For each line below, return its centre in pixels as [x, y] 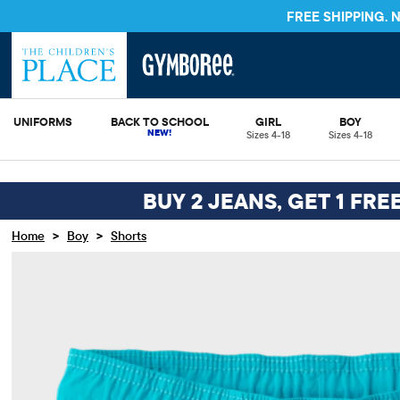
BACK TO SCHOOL [159, 121]
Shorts [129, 236]
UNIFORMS [43, 121]
